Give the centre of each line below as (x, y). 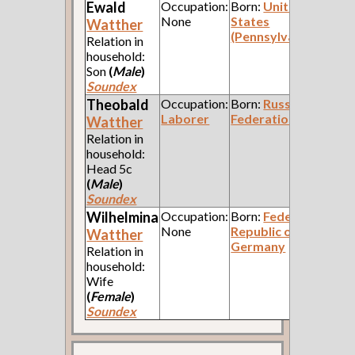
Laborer (185, 119)
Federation (263, 119)
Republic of (264, 231)
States (250, 21)
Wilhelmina (123, 218)
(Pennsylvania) (274, 36)
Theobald (118, 105)
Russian (286, 104)
